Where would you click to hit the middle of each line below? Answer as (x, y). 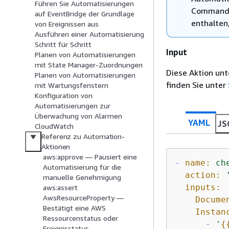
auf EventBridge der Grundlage (85, 14)
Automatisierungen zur (73, 106)
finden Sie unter (197, 85)
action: (203, 175)
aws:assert (60, 188)
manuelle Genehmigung (82, 177)
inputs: (203, 187)
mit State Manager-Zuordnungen (89, 65)
